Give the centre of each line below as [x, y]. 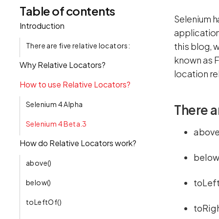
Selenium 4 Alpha [55, 104]
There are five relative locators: [78, 45]
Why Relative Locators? [63, 65]
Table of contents [67, 11]
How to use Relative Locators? [75, 84]
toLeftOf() [44, 202]
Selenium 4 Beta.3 [56, 123]
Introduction [42, 25]
